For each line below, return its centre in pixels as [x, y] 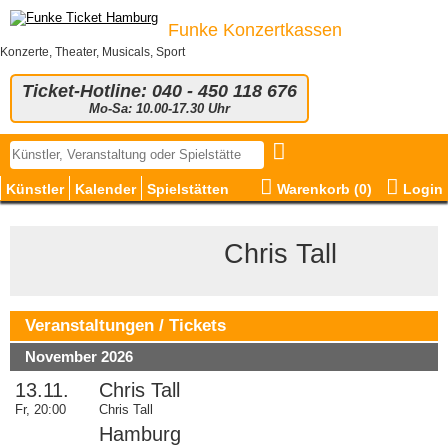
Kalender [105, 189]
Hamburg [139, 434]
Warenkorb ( [316, 189]
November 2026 [79, 357]
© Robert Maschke [73, 233]
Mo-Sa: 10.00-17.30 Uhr [159, 109]
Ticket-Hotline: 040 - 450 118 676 [159, 91]
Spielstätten [188, 189]
